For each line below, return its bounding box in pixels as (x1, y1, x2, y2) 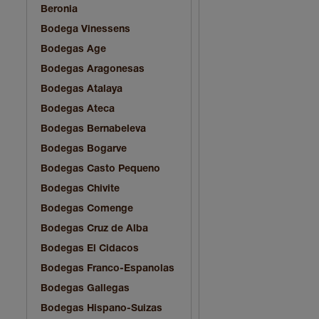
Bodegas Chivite (41, 184, 120, 194)
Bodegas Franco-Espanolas (41, 263, 174, 273)
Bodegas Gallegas (41, 283, 130, 293)
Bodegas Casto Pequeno (41, 164, 160, 174)
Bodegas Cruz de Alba (41, 224, 148, 234)
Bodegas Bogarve (41, 144, 127, 154)
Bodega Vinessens (41, 24, 130, 34)
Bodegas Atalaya (41, 84, 122, 94)
